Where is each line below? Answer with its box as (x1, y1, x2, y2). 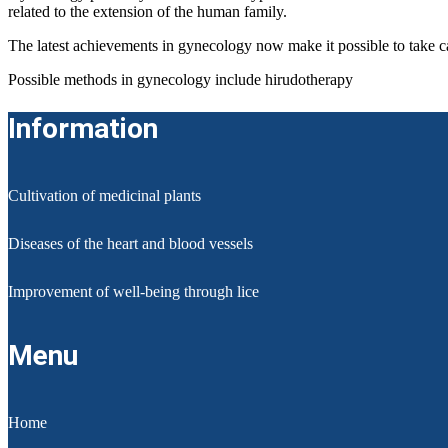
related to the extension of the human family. (8, 2, 287, 20)
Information (8, 111, 158, 145)
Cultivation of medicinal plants (8, 187, 201, 204)
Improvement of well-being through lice (8, 283, 259, 300)
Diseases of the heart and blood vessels (8, 235, 253, 252)
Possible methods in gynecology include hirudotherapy (8, 70, 353, 88)
